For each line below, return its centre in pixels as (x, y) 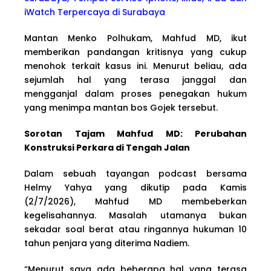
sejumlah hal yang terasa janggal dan (135, 80)
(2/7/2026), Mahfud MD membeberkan (135, 201)
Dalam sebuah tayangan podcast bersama (135, 173)
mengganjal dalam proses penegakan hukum (135, 93)
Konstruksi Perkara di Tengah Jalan (107, 147)
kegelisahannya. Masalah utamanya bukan (135, 215)
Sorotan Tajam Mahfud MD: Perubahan (135, 133)
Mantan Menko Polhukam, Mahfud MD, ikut (135, 38)
